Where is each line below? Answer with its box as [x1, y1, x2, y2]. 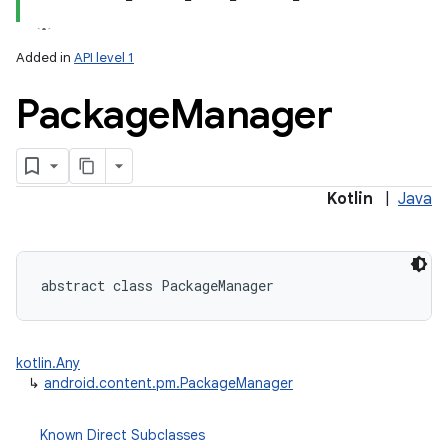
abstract [41, 276, 105, 295]
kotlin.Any [16, 354, 80, 372]
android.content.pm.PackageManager [44, 374, 293, 392]
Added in [16, 49, 74, 66]
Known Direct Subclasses [40, 426, 205, 444]
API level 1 [74, 49, 134, 66]
